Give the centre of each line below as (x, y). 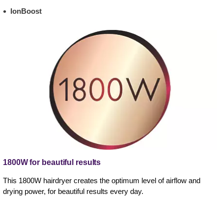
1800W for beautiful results (52, 162)
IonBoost (26, 11)
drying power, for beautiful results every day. (73, 191)
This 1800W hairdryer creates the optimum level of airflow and (102, 180)
